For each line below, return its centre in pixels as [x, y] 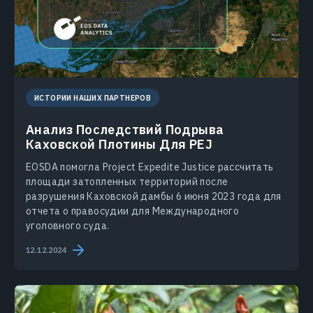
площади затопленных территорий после [127, 182]
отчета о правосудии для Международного [133, 211]
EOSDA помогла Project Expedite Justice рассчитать [150, 167]
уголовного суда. [68, 226]
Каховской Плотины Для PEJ [119, 145]
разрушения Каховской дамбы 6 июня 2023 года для [154, 197]
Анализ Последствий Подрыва [125, 130]
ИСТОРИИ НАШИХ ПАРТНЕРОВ [93, 98]
